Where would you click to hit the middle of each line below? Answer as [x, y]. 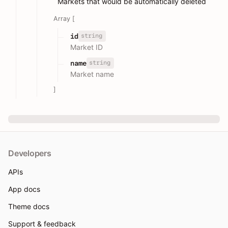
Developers [30, 153]
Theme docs [29, 207]
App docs [24, 189]
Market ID [87, 47]
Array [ [64, 18]
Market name [92, 74]
